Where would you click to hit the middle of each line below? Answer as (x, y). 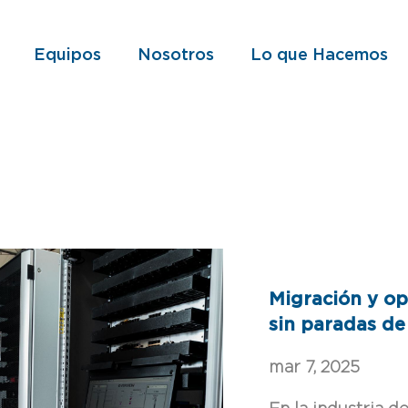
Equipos (67, 56)
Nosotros (175, 56)
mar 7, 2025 (314, 368)
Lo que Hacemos (319, 56)
